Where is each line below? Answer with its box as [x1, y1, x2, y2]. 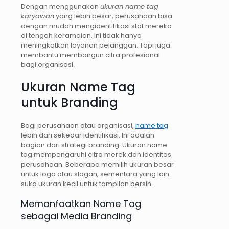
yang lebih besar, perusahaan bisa [54, 11, 172, 21]
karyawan [21, 11, 54, 21]
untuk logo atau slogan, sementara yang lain [21, 169, 169, 179]
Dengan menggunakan [21, 2, 100, 12]
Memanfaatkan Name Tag [21, 197, 141, 210]
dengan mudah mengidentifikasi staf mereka [21, 21, 172, 31]
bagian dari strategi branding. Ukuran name [21, 140, 167, 150]
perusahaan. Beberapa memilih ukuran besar [21, 159, 174, 169]
